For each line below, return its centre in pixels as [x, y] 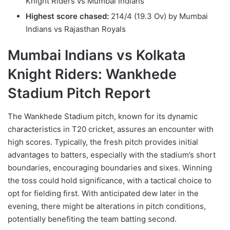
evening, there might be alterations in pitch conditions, [107, 206]
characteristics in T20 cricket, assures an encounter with [111, 129]
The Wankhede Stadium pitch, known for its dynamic [103, 116]
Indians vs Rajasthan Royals [76, 29]
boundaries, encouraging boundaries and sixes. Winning [110, 167]
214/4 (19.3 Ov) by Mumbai [158, 16]
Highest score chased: [67, 16]
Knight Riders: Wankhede [92, 74]
